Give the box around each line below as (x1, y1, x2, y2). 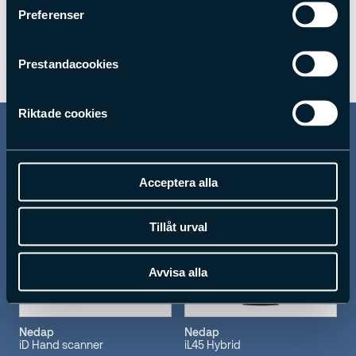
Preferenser (18, 7, 85, 21)
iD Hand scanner (19, 337, 103, 351)
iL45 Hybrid (184, 337, 241, 351)
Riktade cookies (18, 106, 108, 119)
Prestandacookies (18, 56, 119, 70)
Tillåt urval (149, 219, 207, 234)
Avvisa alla (149, 265, 207, 278)
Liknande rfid (19, 121, 135, 145)
